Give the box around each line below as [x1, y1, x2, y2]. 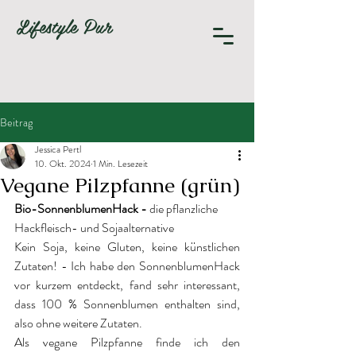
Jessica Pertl [35, 142, 81, 157]
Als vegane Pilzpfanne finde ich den [14, 333, 240, 351]
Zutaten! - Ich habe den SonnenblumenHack [14, 257, 240, 275]
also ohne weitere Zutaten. [14, 314, 142, 332]
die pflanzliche [149, 199, 220, 218]
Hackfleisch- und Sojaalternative [14, 219, 174, 237]
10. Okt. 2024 [35, 157, 91, 171]
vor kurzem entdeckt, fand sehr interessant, [14, 276, 240, 294]
